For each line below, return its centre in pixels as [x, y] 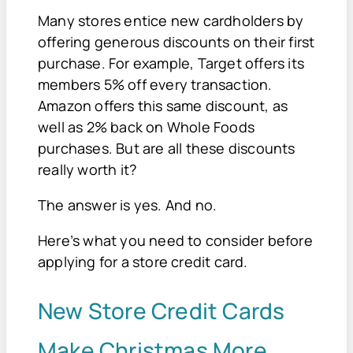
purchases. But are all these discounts [167, 148]
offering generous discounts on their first [176, 41]
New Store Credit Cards [162, 310]
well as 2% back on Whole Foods [146, 126]
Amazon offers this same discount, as [163, 105]
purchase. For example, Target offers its [171, 63]
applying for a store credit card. [143, 261]
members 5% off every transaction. [155, 84]
